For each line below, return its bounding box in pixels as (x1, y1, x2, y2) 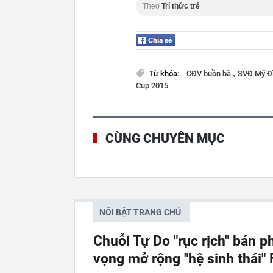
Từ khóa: (149, 69, 181, 78)
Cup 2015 (136, 81, 168, 90)
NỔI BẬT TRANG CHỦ (99, 207, 181, 217)
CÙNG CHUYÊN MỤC (105, 131, 225, 146)
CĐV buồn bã (186, 69, 233, 78)
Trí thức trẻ (161, 2, 200, 10)
